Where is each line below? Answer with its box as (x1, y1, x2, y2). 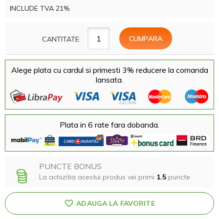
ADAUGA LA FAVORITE (76, 199, 155, 208)
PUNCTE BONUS (39, 161, 102, 172)
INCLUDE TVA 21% (10, 4, 69, 13)
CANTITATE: (42, 34, 81, 44)
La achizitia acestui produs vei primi (39, 173, 156, 182)
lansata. (96, 75, 123, 85)
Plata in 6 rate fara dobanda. (60, 119, 159, 130)
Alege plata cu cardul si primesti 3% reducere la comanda (11, 65, 208, 75)
